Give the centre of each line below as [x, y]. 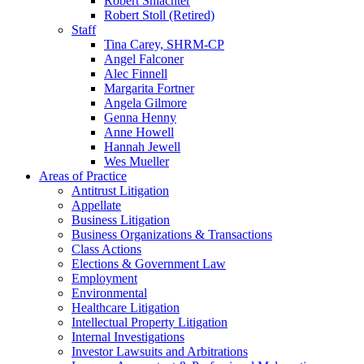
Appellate [96, 205]
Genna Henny [140, 117]
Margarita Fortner [149, 88]
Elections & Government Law [149, 264]
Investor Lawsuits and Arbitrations [160, 351]
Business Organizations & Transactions [172, 234]
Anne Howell [139, 132]
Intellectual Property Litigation [149, 322]
